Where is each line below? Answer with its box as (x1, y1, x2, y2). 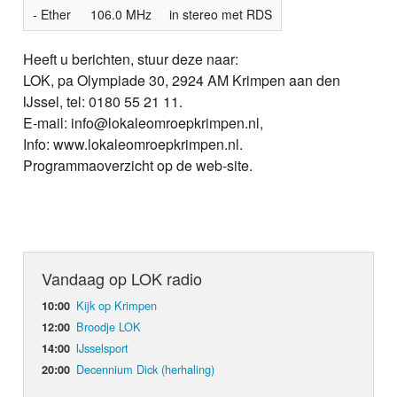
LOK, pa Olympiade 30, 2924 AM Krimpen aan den (23, 69, 341, 90)
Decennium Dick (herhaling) (76, 360, 215, 378)
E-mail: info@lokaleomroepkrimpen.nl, (23, 112, 264, 133)
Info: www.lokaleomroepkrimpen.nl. (23, 133, 244, 154)
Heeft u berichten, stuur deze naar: (23, 48, 239, 69)
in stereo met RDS (169, 4, 273, 23)
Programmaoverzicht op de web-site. (23, 154, 253, 175)
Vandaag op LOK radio (42, 266, 203, 290)
